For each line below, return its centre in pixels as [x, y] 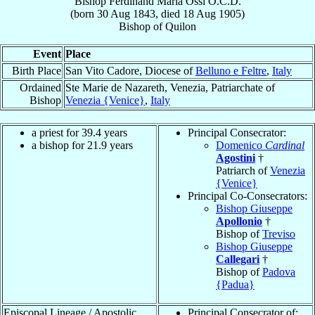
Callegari [238, 259]
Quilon [181, 26]
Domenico [240, 145]
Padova [279, 271]
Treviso [279, 233]
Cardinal [285, 145]
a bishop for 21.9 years [82, 145]
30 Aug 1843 [126, 13]
